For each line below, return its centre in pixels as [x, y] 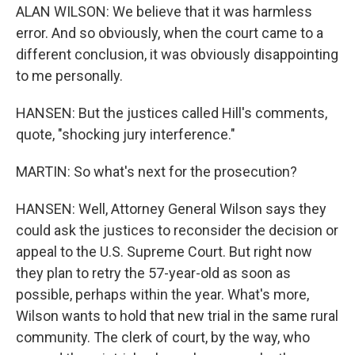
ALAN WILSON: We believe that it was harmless [164, 11]
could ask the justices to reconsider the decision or [177, 230]
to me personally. [69, 76]
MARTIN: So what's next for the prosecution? [157, 172]
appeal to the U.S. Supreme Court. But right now [164, 252]
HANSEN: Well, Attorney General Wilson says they [171, 209]
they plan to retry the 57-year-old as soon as [153, 273]
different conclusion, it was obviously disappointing [177, 54]
